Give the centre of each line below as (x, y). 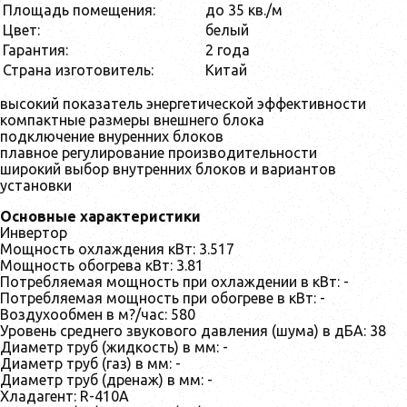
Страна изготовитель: (78, 69)
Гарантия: (35, 50)
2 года (228, 50)
